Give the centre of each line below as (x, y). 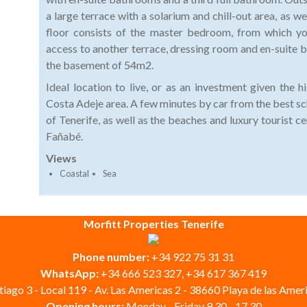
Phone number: (112, 257)
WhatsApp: (71, 273)
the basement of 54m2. (100, 65)
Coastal (74, 174)
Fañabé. (64, 136)
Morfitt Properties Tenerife (153, 224)
